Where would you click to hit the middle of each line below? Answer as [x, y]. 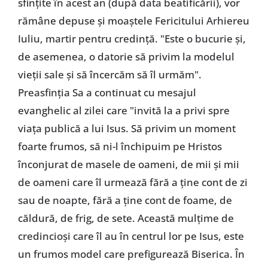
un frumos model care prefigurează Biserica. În [131, 254]
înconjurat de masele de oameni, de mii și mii [128, 165]
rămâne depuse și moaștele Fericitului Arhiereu [133, 21]
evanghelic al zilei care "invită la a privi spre [124, 111]
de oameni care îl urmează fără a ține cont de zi [133, 182]
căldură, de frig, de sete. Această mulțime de [126, 218]
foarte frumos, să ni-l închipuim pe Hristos [120, 147]
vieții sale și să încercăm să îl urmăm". [109, 75]
